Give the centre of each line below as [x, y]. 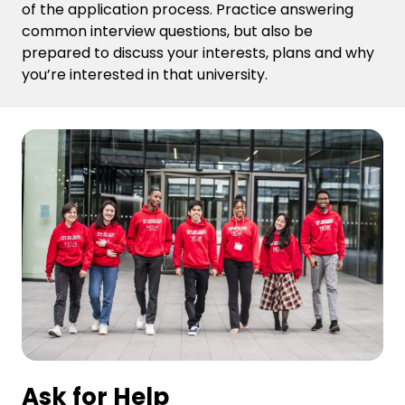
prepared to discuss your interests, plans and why [198, 53]
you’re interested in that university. [146, 75]
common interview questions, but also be [167, 32]
